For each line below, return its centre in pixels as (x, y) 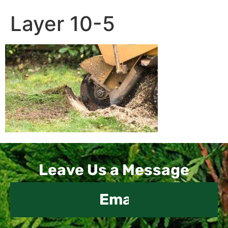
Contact (25, 158)
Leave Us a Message (114, 170)
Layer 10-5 (63, 24)
